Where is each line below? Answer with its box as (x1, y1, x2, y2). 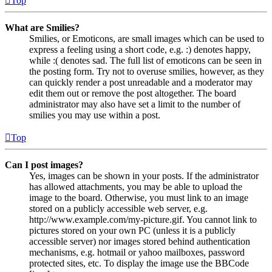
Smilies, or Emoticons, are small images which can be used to (29, 33, 264, 44)
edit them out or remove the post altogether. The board (29, 88, 236, 99)
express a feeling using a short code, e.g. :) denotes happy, (29, 44, 251, 55)
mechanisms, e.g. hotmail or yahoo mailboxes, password (29, 247, 245, 258)
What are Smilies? (5, 22, 80, 33)
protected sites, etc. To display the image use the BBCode (29, 258, 249, 269)
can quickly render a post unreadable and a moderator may (29, 77, 253, 88)
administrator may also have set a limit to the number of (29, 99, 240, 110)
